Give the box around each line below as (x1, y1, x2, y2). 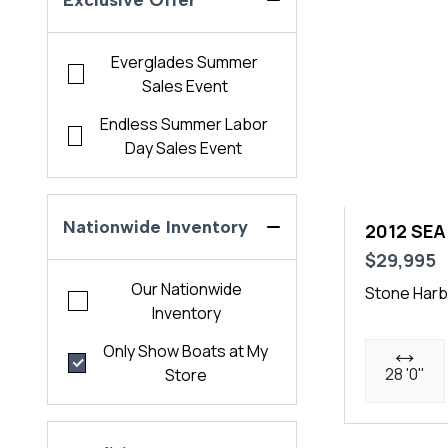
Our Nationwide (131, 278, 243, 301)
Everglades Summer (111, 51, 259, 74)
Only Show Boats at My (103, 340, 269, 363)
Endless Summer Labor (99, 113, 268, 136)
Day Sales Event (125, 137, 243, 160)
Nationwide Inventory (63, 216, 249, 239)
